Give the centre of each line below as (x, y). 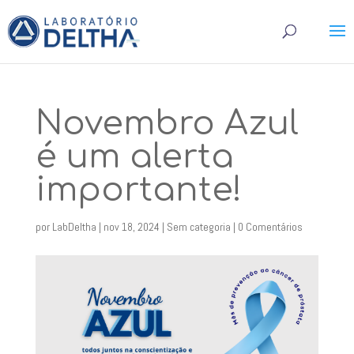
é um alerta (134, 157)
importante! (138, 190)
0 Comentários (270, 227)
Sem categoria (198, 227)
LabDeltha (74, 227)
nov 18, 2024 (131, 227)
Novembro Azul (167, 124)
